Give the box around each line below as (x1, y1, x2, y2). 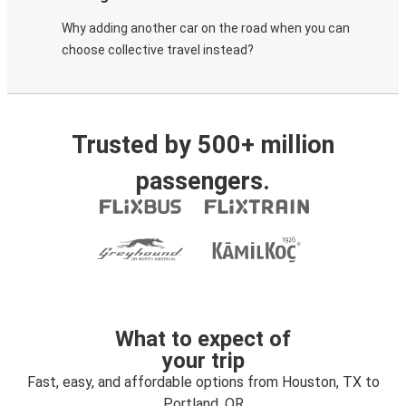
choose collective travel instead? (62, 43, 254, 57)
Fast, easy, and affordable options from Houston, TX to (26, 373, 380, 391)
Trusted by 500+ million (72, 130, 334, 159)
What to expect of (115, 326, 291, 352)
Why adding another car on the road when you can (62, 21, 350, 35)
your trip (161, 348, 245, 373)
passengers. (136, 167, 270, 196)
